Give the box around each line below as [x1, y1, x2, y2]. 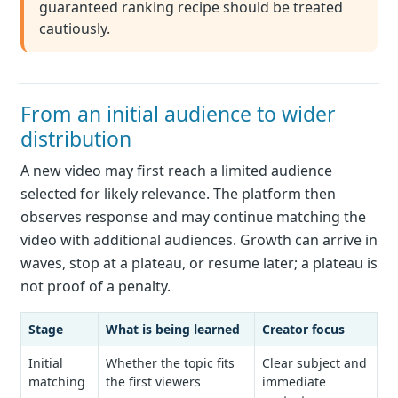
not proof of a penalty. [20, 276, 171, 297]
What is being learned [106, 321, 240, 338]
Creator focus [262, 321, 345, 338]
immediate [262, 373, 326, 391]
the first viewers [106, 373, 201, 391]
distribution [20, 124, 131, 154]
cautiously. [39, 19, 110, 39]
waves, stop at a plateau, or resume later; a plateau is [20, 253, 378, 274]
